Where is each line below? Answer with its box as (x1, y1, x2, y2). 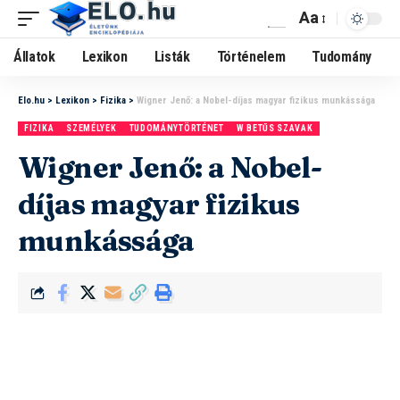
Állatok (13, 48, 55, 65)
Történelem (216, 48, 286, 65)
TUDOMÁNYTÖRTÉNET (129, 123, 224, 133)
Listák (154, 48, 190, 65)
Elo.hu (18, 95, 45, 106)
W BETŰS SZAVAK (236, 123, 313, 133)
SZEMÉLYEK (66, 123, 117, 133)
